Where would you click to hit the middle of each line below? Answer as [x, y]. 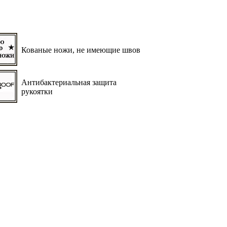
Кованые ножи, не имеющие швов [80, 50]
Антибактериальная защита [68, 83]
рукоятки [36, 92]
